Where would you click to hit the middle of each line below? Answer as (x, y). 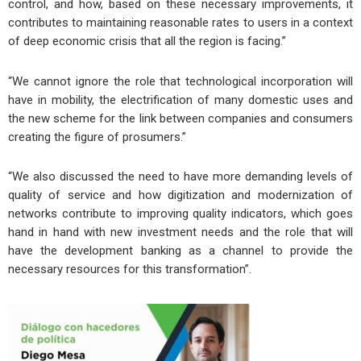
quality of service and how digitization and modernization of (180, 195)
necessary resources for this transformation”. (130, 269)
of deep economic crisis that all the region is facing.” (147, 41)
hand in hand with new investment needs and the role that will (180, 232)
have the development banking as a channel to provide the (180, 250)
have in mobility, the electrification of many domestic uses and (180, 100)
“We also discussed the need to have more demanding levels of (180, 176)
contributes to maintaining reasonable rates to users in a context (180, 23)
